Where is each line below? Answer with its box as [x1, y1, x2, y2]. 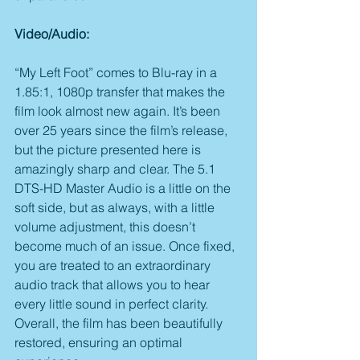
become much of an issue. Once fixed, [14, 237, 238, 254]
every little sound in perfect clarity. [14, 295, 211, 312]
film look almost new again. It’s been [14, 102, 223, 119]
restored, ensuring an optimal [14, 333, 186, 350]
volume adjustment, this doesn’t [14, 218, 198, 235]
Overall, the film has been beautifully [14, 314, 226, 331]
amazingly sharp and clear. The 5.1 [14, 160, 219, 177]
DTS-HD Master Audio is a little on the [14, 179, 234, 196]
